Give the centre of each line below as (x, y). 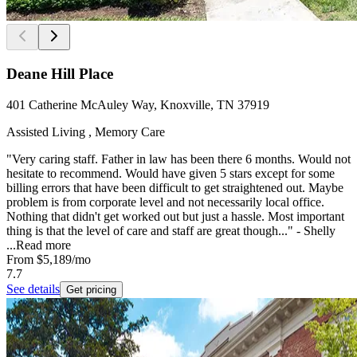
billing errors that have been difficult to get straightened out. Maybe (175, 187)
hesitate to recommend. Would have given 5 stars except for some (171, 173)
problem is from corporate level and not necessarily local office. (165, 202)
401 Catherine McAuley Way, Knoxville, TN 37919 (138, 104)
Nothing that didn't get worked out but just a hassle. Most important (175, 216)
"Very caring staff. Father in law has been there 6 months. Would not (178, 159)
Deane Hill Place (60, 73)
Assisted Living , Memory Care (86, 131)
